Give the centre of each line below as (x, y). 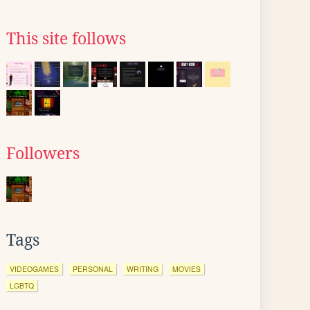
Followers (43, 154)
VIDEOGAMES (34, 269)
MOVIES (186, 269)
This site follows (66, 39)
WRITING (143, 269)
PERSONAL (93, 269)
